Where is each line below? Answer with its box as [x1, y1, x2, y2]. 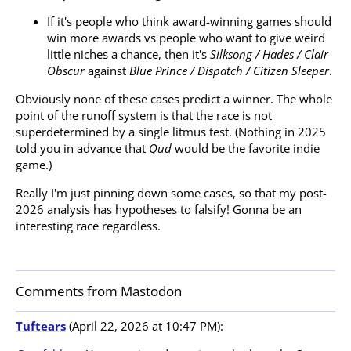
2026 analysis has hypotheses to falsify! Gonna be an [16, 201, 302, 218]
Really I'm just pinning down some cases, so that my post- [16, 185, 327, 201]
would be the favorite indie [172, 140, 320, 157]
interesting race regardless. [16, 218, 161, 234]
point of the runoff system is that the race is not [16, 107, 272, 124]
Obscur [47, 62, 85, 78]
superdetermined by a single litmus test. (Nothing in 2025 [16, 124, 326, 140]
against [85, 62, 129, 78]
